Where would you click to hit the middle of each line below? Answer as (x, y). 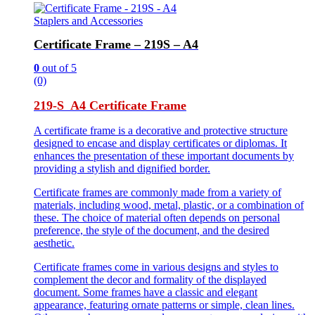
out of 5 (58, 67)
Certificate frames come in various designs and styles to (156, 266)
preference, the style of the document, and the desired (152, 230)
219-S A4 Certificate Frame (110, 105)
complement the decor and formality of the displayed (150, 279)
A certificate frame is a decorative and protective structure (161, 130)
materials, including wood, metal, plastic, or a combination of (169, 205)
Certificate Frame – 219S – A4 (116, 44)
